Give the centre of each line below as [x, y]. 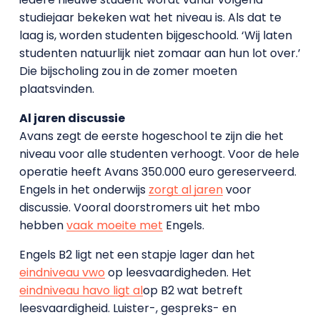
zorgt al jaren [185, 190]
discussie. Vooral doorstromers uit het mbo [139, 207]
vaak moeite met [114, 225]
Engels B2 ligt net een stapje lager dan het [137, 255]
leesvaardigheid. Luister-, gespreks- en [127, 308]
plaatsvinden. [56, 89]
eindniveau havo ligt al [81, 290]
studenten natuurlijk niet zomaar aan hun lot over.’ [160, 53]
